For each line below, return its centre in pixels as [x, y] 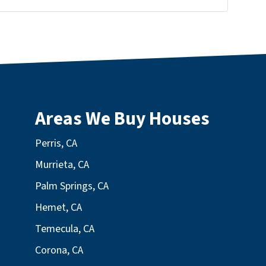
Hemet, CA [58, 207]
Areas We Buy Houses [122, 119]
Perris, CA [56, 143]
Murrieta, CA [62, 164]
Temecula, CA [65, 229]
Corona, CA [59, 250]
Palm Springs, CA [72, 186]
